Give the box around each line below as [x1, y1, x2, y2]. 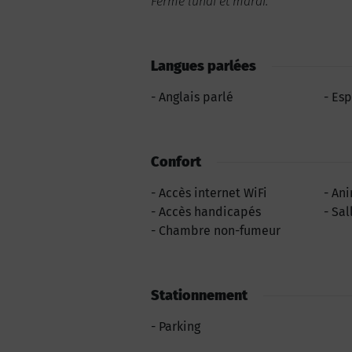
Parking [159, 319, 200, 334]
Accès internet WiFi [159, 185, 267, 200]
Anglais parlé [159, 90, 233, 104]
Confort [151, 153, 201, 170]
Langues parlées [151, 57, 256, 75]
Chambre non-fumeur [159, 223, 280, 238]
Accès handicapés [159, 204, 261, 219]
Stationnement [151, 287, 247, 304]
